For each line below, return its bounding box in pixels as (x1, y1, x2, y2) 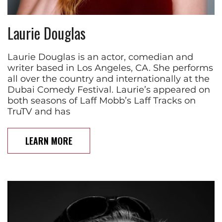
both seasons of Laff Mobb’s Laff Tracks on (7, 95, 196, 106)
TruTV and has (7, 106, 70, 117)
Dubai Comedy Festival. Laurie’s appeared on (7, 84, 210, 95)
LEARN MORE (25, 134, 72, 147)
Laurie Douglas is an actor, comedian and (7, 51, 193, 62)
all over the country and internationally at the (7, 73, 210, 84)
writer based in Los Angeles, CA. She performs (7, 62, 213, 73)
